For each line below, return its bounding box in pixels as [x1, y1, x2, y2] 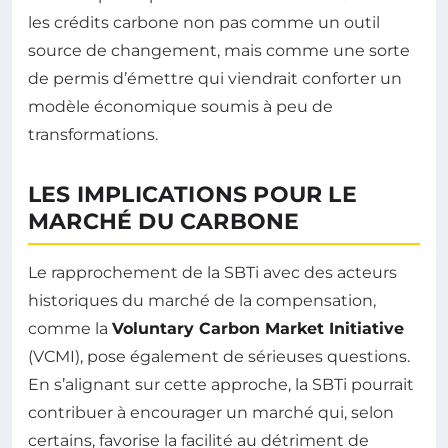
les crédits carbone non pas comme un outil [28, 13, 380, 33]
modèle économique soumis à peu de [28, 97, 333, 117]
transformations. [28, 125, 158, 145]
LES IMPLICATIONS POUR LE [28, 181, 357, 209]
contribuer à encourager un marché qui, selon [28, 403, 394, 423]
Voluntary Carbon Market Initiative [112, 319, 404, 339]
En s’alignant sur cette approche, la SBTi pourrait [28, 375, 414, 395]
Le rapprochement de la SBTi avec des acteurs [28, 263, 397, 283]
